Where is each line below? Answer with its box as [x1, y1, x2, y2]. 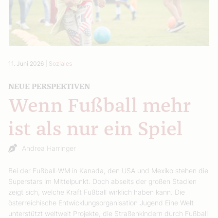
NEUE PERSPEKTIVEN [8, 82, 91, 91]
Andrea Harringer [22, 144, 76, 152]
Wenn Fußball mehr [8, 96, 191, 116]
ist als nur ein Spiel [8, 120, 183, 140]
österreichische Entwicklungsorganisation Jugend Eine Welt [8, 198, 194, 207]
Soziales [49, 59, 73, 67]
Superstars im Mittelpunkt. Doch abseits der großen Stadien [8, 177, 197, 185]
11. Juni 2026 [8, 59, 44, 67]
